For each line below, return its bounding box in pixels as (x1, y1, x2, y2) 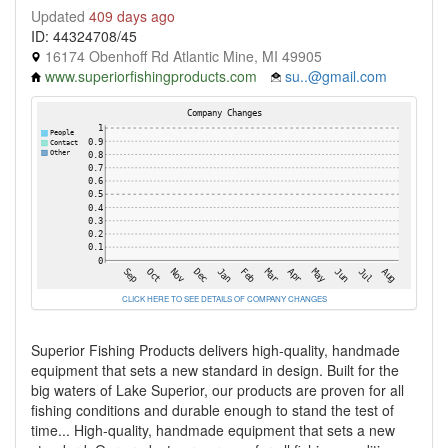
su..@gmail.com (285, 66, 387, 86)
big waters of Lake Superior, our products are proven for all (31, 380, 404, 400)
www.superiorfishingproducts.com (45, 66, 257, 86)
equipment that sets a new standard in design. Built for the (31, 360, 399, 380)
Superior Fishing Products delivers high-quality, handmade (31, 340, 400, 360)
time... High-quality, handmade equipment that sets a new (31, 420, 395, 440)
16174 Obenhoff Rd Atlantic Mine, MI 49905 (41, 46, 322, 66)
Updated (31, 6, 89, 26)
